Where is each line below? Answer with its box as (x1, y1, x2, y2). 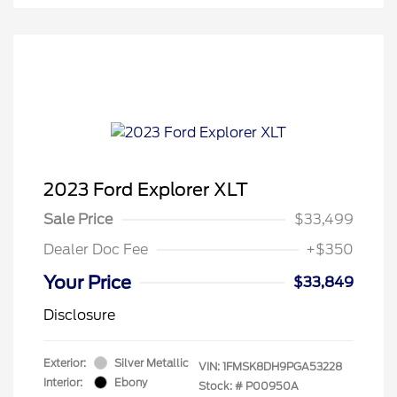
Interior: (43, 375, 82, 389)
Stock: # (198, 378, 243, 393)
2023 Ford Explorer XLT (43, 178, 248, 200)
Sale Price (43, 210, 113, 228)
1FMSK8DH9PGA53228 (222, 359, 342, 373)
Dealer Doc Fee (43, 240, 148, 258)
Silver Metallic (114, 355, 189, 370)
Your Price (43, 271, 131, 293)
